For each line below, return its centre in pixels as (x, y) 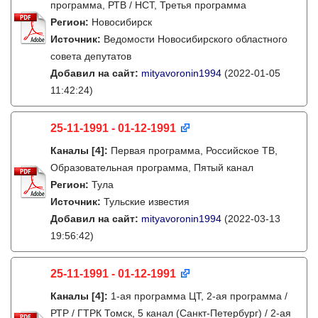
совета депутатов (91, 56)
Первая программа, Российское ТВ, (194, 150)
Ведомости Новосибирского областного (196, 39)
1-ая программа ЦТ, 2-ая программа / (199, 296)
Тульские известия (147, 202)
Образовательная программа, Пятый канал (152, 168)
